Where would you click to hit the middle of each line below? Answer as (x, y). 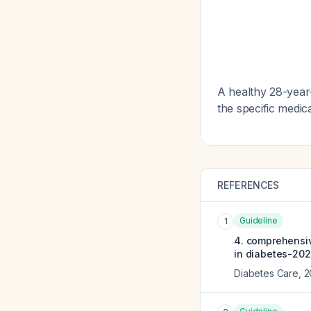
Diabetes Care (266, 273)
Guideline (259, 220)
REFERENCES (249, 185)
